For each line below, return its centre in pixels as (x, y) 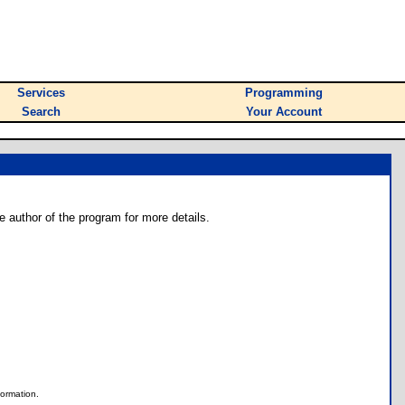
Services (41, 93)
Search (41, 112)
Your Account (284, 112)
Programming (284, 93)
